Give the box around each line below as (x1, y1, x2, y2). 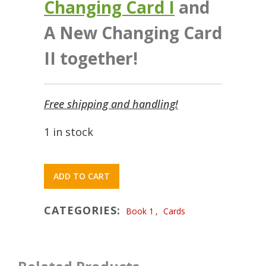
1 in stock (44, 124, 93, 139)
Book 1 (126, 205, 154, 217)
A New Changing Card (44, 21, 222, 44)
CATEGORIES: (44, 202, 124, 217)
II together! (44, 46, 138, 69)
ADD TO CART (53, 170, 110, 182)
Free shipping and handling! (44, 96, 178, 111)
